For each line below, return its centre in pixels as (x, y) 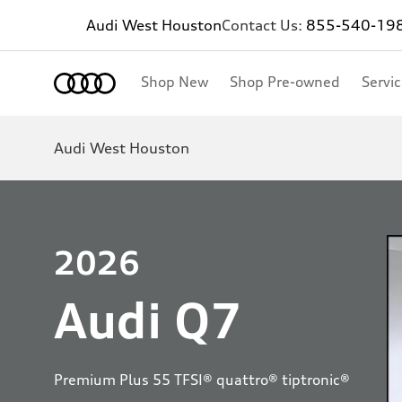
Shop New (175, 82)
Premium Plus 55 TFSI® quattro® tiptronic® (202, 380)
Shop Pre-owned (285, 82)
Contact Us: (264, 25)
